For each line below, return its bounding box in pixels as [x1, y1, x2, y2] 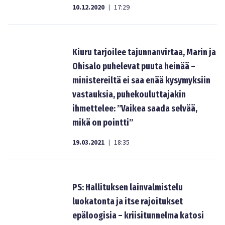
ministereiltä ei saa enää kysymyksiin [72, 75, 210, 86]
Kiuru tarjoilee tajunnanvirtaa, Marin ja [72, 47, 216, 58]
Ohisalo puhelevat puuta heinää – [72, 61, 195, 72]
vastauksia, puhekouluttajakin [72, 89, 186, 100]
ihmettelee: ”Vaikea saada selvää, [72, 103, 197, 114]
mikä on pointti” [72, 117, 133, 128]
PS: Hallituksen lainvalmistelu [72, 182, 183, 193]
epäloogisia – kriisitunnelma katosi [72, 210, 204, 221]
